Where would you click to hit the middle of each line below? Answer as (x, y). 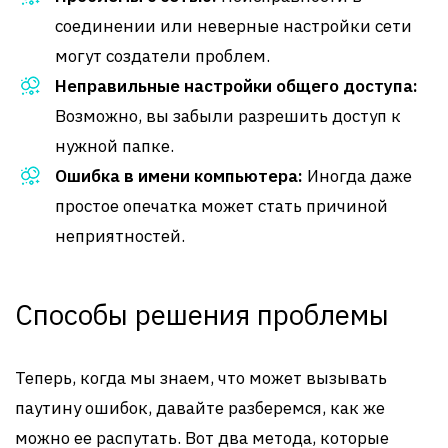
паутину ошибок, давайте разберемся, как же (200, 408)
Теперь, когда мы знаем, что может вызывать (201, 378)
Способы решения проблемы (202, 314)
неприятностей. (120, 236)
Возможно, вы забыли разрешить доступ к (228, 116)
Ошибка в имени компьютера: (179, 176)
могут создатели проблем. (162, 56)
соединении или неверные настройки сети (233, 26)
